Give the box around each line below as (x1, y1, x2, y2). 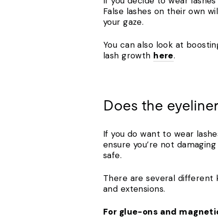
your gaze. (103, 17, 149, 28)
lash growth (103, 50, 154, 61)
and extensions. (103, 183, 168, 195)
